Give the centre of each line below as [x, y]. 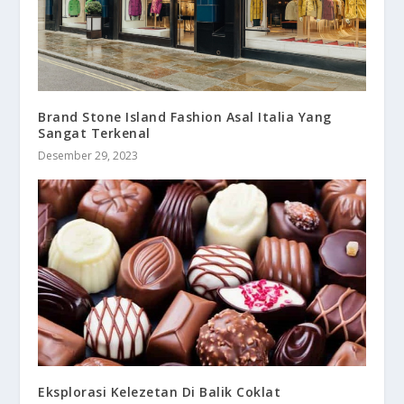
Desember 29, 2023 [88, 155]
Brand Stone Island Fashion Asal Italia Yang [185, 116]
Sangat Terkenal [94, 133]
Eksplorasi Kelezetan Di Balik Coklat [160, 392]
